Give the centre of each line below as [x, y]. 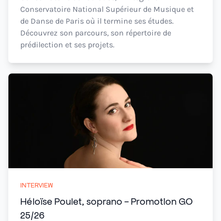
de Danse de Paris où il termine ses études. [97, 21]
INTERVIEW [37, 185]
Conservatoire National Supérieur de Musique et [107, 9]
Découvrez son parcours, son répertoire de [96, 33]
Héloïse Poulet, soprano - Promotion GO [107, 201]
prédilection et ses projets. [67, 45]
